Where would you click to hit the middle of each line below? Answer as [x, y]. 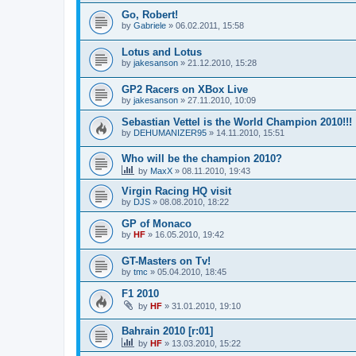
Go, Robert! [150, 15]
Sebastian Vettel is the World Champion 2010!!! [237, 122]
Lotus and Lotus [162, 52]
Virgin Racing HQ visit [176, 192]
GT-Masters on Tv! [166, 261]
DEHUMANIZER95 [170, 132]
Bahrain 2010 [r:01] [167, 331]
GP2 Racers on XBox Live [185, 89]
